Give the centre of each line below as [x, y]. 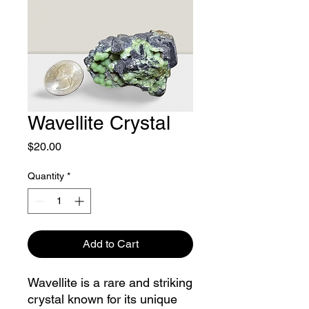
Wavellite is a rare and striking [110, 282]
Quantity [46, 176]
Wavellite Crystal [99, 123]
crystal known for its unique [102, 299]
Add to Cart [110, 244]
